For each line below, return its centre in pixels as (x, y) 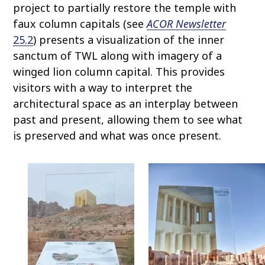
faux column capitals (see (80, 23)
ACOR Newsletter (187, 23)
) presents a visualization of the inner (129, 39)
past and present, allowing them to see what (128, 119)
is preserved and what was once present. (117, 135)
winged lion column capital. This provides (119, 71)
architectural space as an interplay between (126, 103)
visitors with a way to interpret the (103, 87)
